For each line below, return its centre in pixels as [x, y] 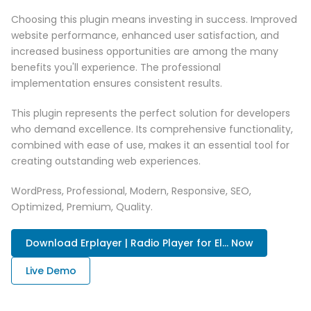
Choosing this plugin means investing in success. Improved [154, 19]
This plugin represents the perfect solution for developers [151, 113]
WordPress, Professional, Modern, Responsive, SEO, [131, 191]
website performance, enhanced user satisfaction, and [145, 35]
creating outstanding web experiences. [106, 161]
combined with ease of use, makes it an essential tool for [150, 145]
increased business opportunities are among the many [145, 51]
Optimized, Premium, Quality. [82, 207]
